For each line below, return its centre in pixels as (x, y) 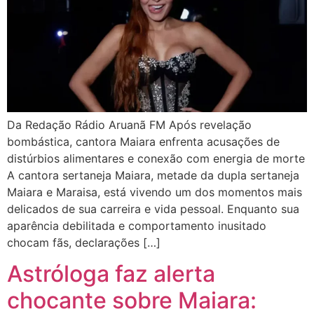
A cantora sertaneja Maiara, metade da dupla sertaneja (153, 175)
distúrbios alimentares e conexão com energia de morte (156, 158)
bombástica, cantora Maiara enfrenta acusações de (143, 141)
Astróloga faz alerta (111, 274)
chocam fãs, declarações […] (84, 242)
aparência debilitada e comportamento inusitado (137, 225)
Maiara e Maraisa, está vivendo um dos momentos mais (155, 192)
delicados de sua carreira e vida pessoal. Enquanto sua (153, 209)
